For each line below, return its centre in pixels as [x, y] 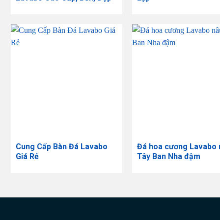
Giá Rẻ [27, 157]
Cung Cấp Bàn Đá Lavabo [61, 147]
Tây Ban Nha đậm [168, 157]
